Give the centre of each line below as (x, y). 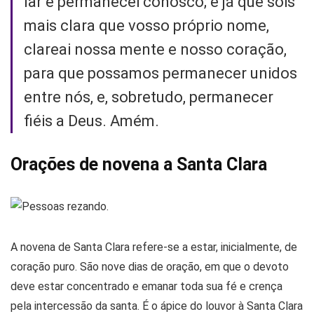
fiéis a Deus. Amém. (91, 121)
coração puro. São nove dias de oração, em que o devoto (150, 266)
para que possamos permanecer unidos (161, 73)
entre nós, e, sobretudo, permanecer (149, 97)
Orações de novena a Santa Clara (139, 164)
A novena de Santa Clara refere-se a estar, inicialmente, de (154, 247)
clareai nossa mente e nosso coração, (155, 49)
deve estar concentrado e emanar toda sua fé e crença (146, 286)
